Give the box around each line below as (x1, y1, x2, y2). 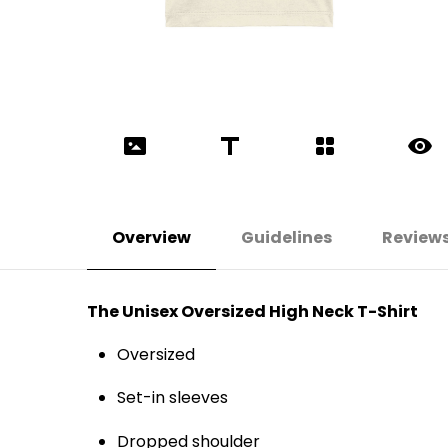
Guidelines (241, 226, 332, 249)
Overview (112, 226, 191, 249)
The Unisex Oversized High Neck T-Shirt (87, 300, 418, 323)
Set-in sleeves (117, 386, 228, 410)
